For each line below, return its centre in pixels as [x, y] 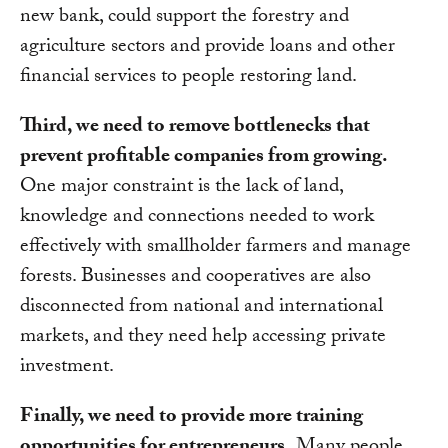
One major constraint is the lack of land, [181, 188]
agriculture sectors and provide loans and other [207, 48]
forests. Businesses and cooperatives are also [195, 278]
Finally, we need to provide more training [191, 418]
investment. [67, 368]
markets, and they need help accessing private [203, 338]
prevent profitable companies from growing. [204, 158]
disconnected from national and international [201, 308]
